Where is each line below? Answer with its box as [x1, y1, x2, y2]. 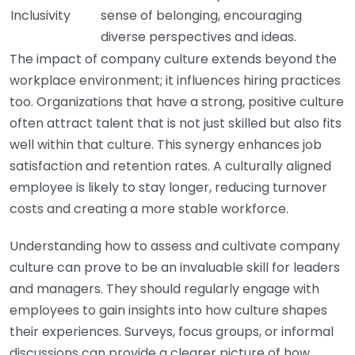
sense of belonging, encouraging [101, 6, 302, 25]
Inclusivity [10, 6, 71, 25]
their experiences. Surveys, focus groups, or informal [10, 322, 334, 341]
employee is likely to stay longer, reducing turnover [10, 177, 327, 197]
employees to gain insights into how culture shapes [10, 300, 327, 319]
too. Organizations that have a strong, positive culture [10, 92, 344, 111]
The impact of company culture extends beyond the [10, 49, 337, 68]
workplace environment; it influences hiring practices [10, 71, 341, 90]
